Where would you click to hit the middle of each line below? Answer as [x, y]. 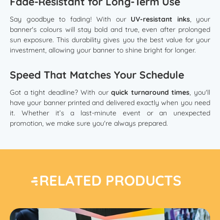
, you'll [200, 92]
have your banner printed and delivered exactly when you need [110, 102]
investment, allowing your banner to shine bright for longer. [103, 50]
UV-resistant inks [160, 19]
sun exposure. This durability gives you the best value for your [110, 40]
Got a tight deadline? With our [61, 92]
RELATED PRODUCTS [110, 180]
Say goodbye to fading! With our [70, 19]
